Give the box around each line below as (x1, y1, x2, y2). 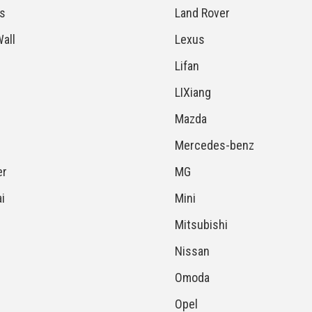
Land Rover (174, 6, 230, 20)
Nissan (174, 244, 210, 258)
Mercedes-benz (174, 138, 254, 153)
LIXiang (174, 85, 211, 100)
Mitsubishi (174, 217, 228, 232)
